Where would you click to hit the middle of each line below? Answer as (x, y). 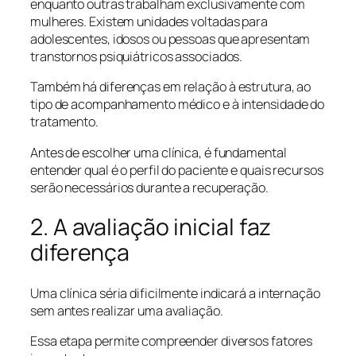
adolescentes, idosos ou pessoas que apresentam (170, 39)
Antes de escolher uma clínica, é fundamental (159, 152)
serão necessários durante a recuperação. (149, 187)
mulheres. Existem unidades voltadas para (149, 22)
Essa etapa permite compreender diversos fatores (172, 341)
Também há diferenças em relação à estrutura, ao (171, 87)
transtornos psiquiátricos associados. (137, 57)
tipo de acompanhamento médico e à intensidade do (178, 104)
